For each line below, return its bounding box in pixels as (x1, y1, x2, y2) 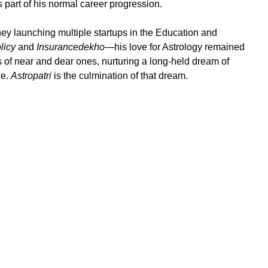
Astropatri (11, 71, 51, 81)
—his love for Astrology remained (105, 42, 245, 53)
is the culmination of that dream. (51, 71, 188, 81)
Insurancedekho (36, 42, 105, 53)
